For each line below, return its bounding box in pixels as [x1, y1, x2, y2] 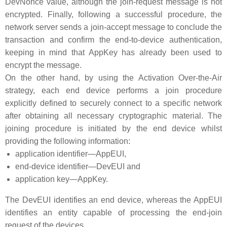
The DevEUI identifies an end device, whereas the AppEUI [5, 196, 222, 204]
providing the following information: [5, 137, 130, 145]
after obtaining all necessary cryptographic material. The [5, 111, 222, 120]
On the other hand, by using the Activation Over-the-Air [5, 73, 222, 82]
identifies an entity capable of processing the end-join [5, 208, 222, 217]
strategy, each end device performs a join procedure [5, 86, 222, 95]
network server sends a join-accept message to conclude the [5, 23, 222, 31]
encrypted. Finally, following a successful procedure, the [5, 10, 222, 19]
